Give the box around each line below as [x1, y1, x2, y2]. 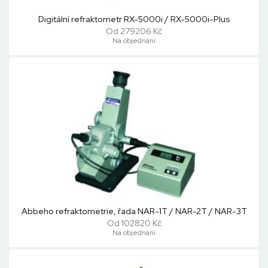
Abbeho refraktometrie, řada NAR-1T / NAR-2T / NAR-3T [21, 206, 247, 217]
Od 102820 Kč [106, 218, 162, 229]
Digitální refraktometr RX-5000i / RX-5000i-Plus [38, 14, 230, 25]
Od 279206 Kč [106, 26, 162, 36]
